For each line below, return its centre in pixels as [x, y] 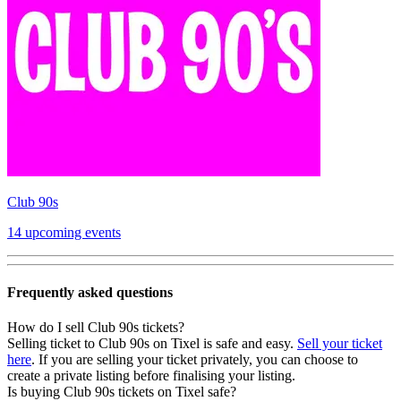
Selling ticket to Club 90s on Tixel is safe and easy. [152, 344]
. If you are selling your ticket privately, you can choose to [195, 360]
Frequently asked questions [90, 293]
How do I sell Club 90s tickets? [96, 328]
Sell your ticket [340, 344]
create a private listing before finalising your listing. [151, 376]
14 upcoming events [64, 232]
